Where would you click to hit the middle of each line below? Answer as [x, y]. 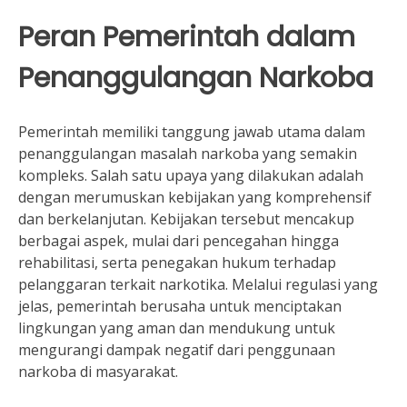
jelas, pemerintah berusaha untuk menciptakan [180, 306]
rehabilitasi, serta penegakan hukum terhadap [177, 263]
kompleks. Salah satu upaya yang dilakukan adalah [191, 175]
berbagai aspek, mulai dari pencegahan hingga [179, 241]
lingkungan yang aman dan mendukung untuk [177, 328]
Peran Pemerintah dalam [187, 37]
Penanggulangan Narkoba [196, 78]
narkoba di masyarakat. [98, 372]
